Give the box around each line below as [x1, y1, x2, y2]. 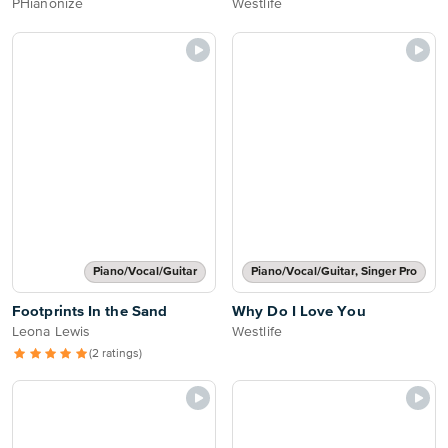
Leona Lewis [12, 325, 91, 339]
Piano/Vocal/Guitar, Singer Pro [251, 266, 417, 278]
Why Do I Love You [232, 304, 366, 319]
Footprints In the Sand [12, 304, 168, 319]
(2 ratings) [89, 348, 143, 360]
